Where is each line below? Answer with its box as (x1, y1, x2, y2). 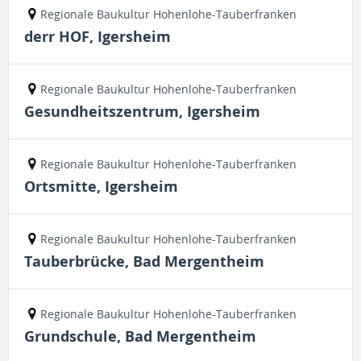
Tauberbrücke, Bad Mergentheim (24, 251, 264, 272)
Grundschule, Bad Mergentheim (24, 326, 256, 346)
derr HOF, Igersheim (24, 27, 171, 47)
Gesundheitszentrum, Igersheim (24, 102, 260, 122)
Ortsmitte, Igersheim (24, 176, 178, 197)
